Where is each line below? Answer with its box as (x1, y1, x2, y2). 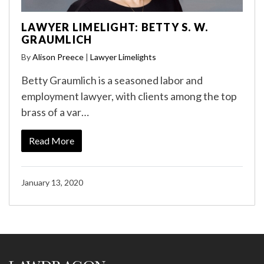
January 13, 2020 (21, 177, 83, 187)
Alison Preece (32, 51, 84, 62)
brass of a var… (21, 105, 89, 118)
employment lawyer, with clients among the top (21, 89, 237, 103)
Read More (29, 134, 74, 146)
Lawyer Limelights (90, 51, 156, 62)
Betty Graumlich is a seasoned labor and (21, 73, 203, 87)
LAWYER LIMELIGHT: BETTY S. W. (21, 20, 209, 34)
